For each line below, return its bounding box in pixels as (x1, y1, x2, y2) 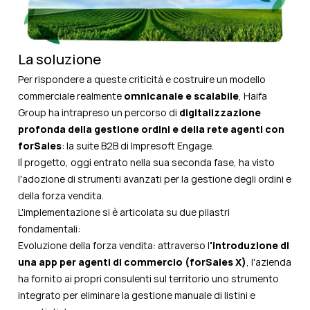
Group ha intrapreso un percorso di (18, 106, 179, 120)
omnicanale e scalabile (124, 89, 239, 103)
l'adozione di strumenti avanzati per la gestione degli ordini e (18, 172, 291, 186)
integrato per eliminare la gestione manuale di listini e (18, 289, 255, 302)
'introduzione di (210, 239, 289, 253)
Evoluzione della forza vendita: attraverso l (18, 239, 210, 253)
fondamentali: (18, 222, 80, 236)
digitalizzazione (179, 106, 261, 120)
